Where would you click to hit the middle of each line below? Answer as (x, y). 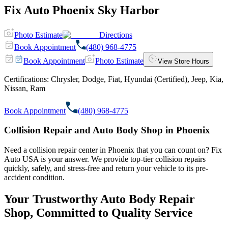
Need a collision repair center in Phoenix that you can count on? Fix (113, 150)
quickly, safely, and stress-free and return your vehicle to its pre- (106, 168)
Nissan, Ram (25, 88)
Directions (116, 35)
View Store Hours (183, 61)
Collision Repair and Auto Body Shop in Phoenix (107, 130)
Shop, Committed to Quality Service (98, 212)
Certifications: (26, 79)
